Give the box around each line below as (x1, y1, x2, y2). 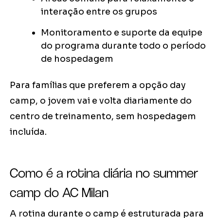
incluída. (10, 127, 47, 138)
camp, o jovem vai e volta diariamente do (10, 95, 192, 107)
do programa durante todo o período (41, 40, 206, 52)
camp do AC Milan (10, 184, 109, 201)
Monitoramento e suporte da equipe (41, 27, 202, 38)
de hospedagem (41, 54, 113, 65)
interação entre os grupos (41, 6, 157, 18)
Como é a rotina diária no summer (10, 164, 198, 182)
